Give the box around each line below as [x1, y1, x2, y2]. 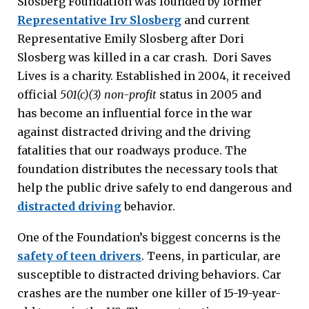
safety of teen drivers [17, 248, 141, 263]
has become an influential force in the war [17, 106, 252, 120]
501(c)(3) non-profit [60, 87, 157, 101]
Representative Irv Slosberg [17, 12, 181, 27]
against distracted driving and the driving [17, 124, 250, 139]
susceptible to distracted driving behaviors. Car [17, 267, 281, 281]
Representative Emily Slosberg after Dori [17, 31, 244, 46]
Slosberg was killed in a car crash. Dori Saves [17, 50, 272, 64]
